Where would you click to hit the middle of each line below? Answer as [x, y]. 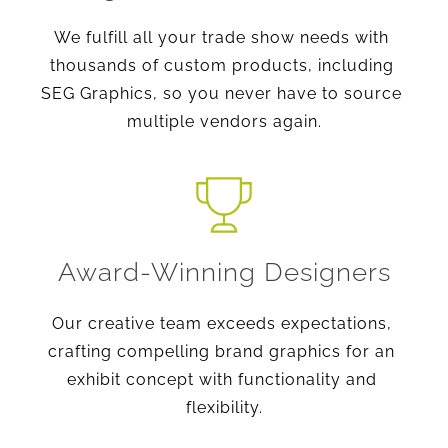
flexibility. [224, 407]
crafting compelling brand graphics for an [221, 351]
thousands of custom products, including [221, 65]
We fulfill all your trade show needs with [221, 37]
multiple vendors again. [224, 121]
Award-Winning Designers [224, 271]
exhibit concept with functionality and [221, 379]
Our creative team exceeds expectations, [221, 323]
